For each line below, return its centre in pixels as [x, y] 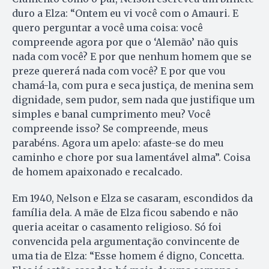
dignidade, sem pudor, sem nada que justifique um [133, 99]
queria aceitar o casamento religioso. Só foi [117, 227]
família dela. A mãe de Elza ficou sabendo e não [125, 212]
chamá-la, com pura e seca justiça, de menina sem [133, 85]
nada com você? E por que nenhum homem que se [132, 56]
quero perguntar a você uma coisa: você [107, 27]
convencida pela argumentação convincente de [126, 241]
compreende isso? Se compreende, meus [110, 128]
